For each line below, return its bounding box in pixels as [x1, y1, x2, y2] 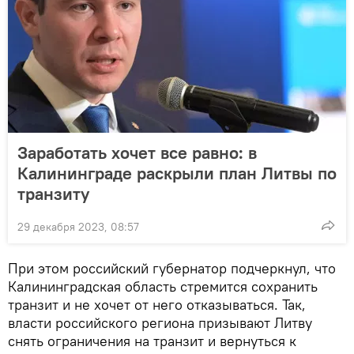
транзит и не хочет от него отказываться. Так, [8, 295, 306, 314]
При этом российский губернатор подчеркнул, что [8, 258, 336, 277]
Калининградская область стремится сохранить [8, 277, 318, 296]
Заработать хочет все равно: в [17, 141, 257, 164]
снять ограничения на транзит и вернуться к [8, 331, 296, 350]
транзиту [17, 182, 89, 205]
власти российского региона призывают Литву [8, 313, 312, 332]
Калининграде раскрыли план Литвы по [17, 161, 337, 184]
